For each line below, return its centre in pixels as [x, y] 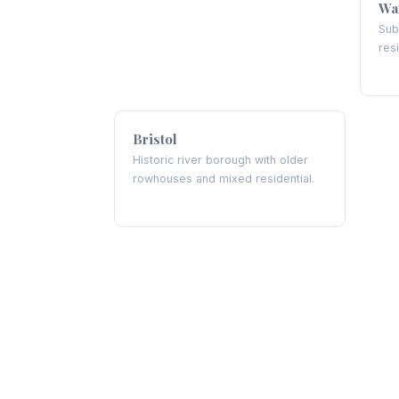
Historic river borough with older [220, 160]
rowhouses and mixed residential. [224, 179]
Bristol [155, 139]
